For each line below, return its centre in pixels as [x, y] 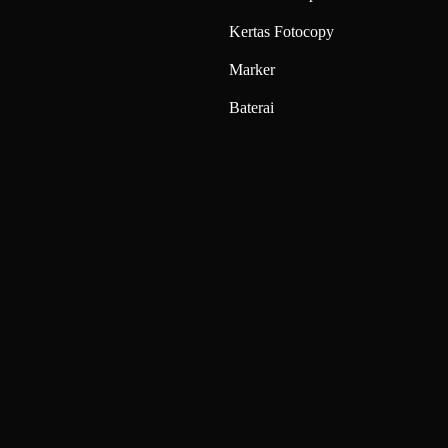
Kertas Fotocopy [282, 31]
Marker [252, 69]
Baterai [252, 107]
